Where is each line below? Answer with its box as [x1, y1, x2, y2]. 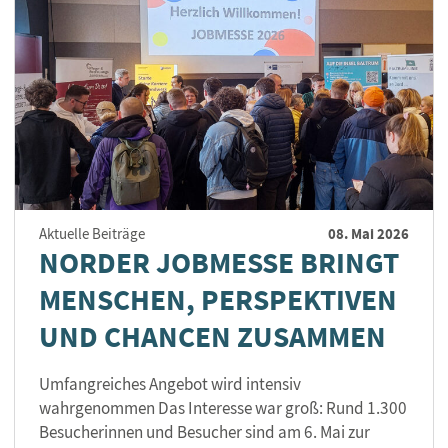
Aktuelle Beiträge [39, 225, 145, 245]
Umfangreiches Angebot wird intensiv [39, 373, 301, 396]
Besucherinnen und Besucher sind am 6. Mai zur [39, 421, 370, 444]
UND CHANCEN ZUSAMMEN [39, 317, 386, 358]
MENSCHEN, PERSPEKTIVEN [39, 280, 397, 321]
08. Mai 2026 [328, 224, 409, 245]
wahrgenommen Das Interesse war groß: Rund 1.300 [39, 397, 407, 420]
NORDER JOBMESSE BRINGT [39, 243, 399, 284]
